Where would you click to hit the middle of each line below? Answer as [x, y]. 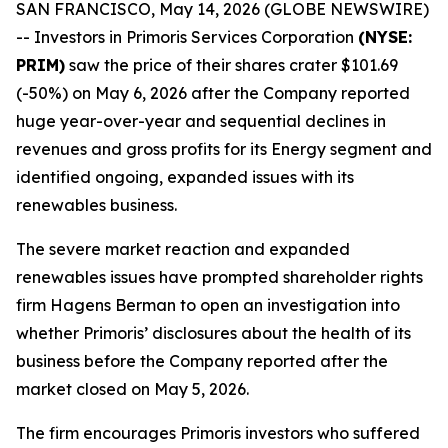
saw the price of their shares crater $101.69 [231, 65]
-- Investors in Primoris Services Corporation [187, 37]
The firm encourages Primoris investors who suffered [218, 433]
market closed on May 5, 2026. [132, 389]
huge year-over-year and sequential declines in [201, 121]
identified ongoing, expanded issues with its [185, 177]
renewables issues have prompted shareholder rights [219, 277]
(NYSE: [385, 37]
